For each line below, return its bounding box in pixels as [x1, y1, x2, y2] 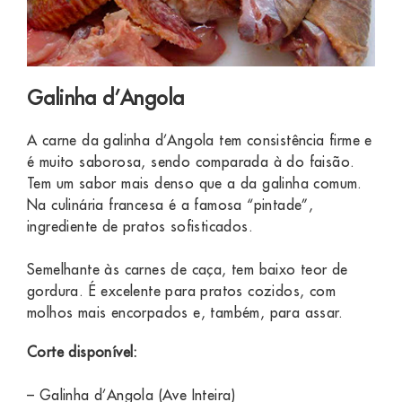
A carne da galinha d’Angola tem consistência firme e [27, 131, 372, 150]
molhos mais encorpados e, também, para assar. [27, 303, 343, 322]
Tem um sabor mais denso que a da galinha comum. [27, 174, 363, 193]
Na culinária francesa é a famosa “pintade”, [27, 196, 314, 214]
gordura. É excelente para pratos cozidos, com [27, 282, 336, 301]
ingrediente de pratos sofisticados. [27, 217, 253, 236]
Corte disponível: [27, 343, 138, 362]
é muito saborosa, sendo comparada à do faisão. [27, 153, 355, 171]
